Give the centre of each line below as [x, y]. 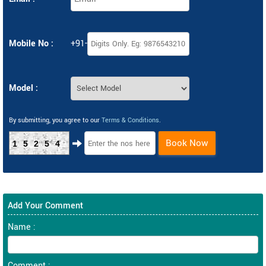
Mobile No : [31, 44]
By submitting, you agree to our [55, 120]
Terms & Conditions [130, 120]
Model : [23, 88]
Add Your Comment [45, 206]
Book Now [187, 143]
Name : [22, 227]
